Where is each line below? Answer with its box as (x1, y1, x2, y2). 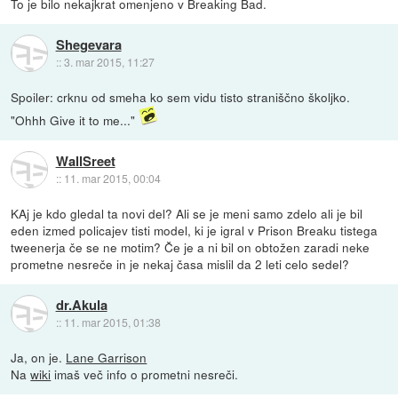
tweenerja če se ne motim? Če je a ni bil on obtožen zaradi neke (11, 238, 370, 257)
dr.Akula (55, 294, 107, 314)
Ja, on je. (11, 348, 67, 367)
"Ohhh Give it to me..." (11, 111, 139, 130)
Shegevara (55, 34, 122, 54)
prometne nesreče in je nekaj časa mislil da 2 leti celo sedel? (11, 255, 350, 274)
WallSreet (55, 150, 115, 171)
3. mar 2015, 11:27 (63, 53, 155, 69)
